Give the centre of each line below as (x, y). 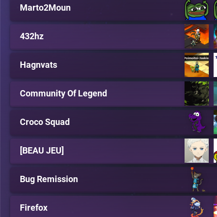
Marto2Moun (45, 8)
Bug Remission (49, 179)
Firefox (34, 208)
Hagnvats (39, 65)
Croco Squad (45, 122)
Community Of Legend (63, 93)
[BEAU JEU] (42, 150)
